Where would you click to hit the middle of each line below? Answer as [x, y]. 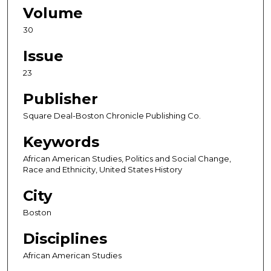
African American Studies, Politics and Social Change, [127, 158]
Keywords [61, 142]
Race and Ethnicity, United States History [103, 169]
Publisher [60, 99]
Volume [53, 13]
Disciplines [65, 238]
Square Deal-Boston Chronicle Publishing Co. [112, 115]
